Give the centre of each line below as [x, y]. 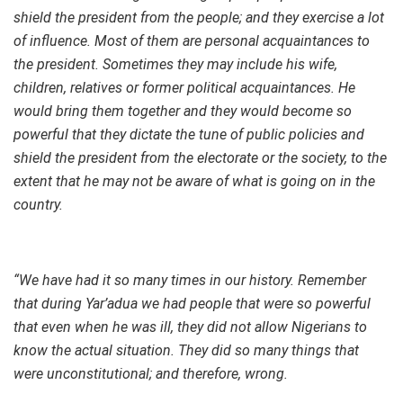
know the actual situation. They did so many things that [186, 350]
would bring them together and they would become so [183, 111]
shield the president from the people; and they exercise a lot [199, 17]
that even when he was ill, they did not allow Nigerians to [190, 327]
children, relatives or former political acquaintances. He [184, 87]
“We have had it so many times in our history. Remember [190, 280]
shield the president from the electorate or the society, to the [200, 157]
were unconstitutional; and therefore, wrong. [151, 373]
